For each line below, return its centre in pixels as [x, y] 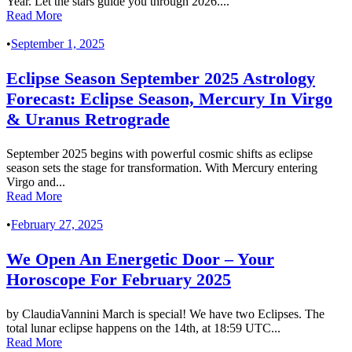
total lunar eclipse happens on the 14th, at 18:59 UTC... [143, 328]
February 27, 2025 [57, 225]
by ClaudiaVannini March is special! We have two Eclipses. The [165, 314]
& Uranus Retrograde [88, 119]
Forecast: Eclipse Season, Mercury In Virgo [169, 99]
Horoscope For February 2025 [119, 280]
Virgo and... [36, 182]
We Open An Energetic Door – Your [140, 259]
